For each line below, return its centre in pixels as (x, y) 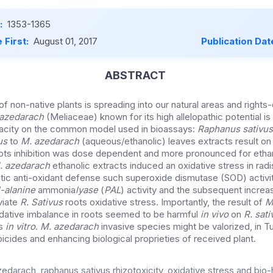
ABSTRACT (135, 76)
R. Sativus (43, 202)
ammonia (57, 190)
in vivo (214, 214)
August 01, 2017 (66, 41)
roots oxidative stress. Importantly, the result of (165, 202)
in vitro (20, 227)
